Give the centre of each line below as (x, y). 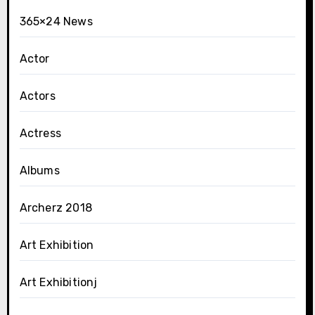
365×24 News (56, 21)
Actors (37, 96)
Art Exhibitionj (58, 282)
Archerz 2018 (56, 208)
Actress (40, 133)
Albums (39, 171)
